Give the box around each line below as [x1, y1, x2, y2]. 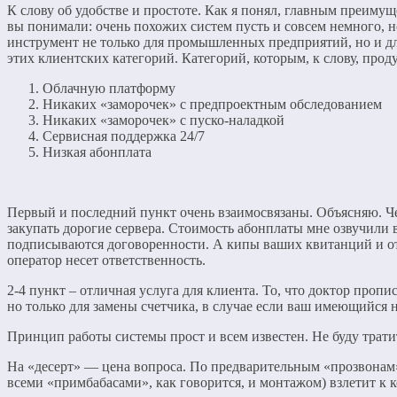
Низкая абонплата [43, 144, 152, 160]
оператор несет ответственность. [7, 252, 206, 268]
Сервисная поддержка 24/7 [43, 128, 205, 144]
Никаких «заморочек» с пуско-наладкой [43, 112, 284, 128]
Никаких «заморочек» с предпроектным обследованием [43, 96, 382, 112]
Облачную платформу [43, 80, 175, 96]
